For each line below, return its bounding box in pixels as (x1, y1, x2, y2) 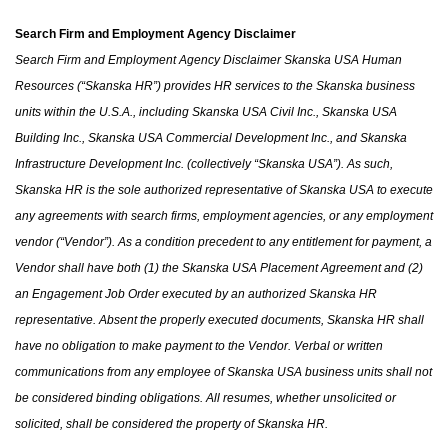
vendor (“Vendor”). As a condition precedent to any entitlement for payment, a (15, 234, 432, 249)
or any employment (326, 208, 433, 223)
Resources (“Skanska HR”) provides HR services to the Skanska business (15, 78, 415, 93)
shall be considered (63, 416, 176, 431)
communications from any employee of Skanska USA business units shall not (15, 364, 432, 379)
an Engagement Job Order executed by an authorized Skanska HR (15, 286, 377, 301)
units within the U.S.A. (15, 104, 133, 119)
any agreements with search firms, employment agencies (15, 208, 323, 223)
